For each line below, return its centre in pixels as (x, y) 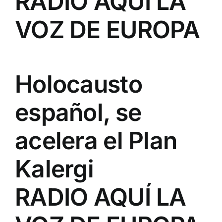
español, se (78, 112)
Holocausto (79, 84)
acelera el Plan (96, 141)
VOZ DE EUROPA (108, 30)
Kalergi (54, 169)
